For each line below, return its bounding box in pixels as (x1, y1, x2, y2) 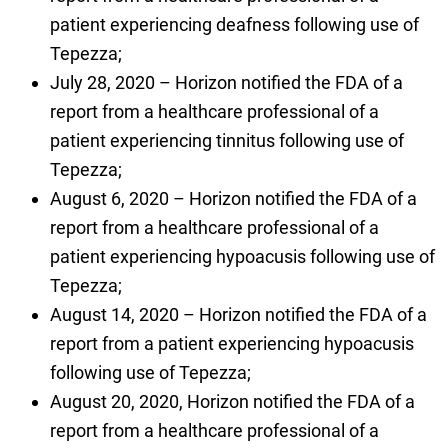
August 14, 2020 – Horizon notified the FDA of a (49, 304, 427, 326)
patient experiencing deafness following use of (49, 14, 419, 36)
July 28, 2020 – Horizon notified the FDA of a (49, 72, 403, 94)
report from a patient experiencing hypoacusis (49, 333, 414, 355)
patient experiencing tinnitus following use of (49, 130, 404, 152)
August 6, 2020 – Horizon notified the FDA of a (49, 188, 417, 210)
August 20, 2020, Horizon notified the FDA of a (49, 391, 415, 413)
